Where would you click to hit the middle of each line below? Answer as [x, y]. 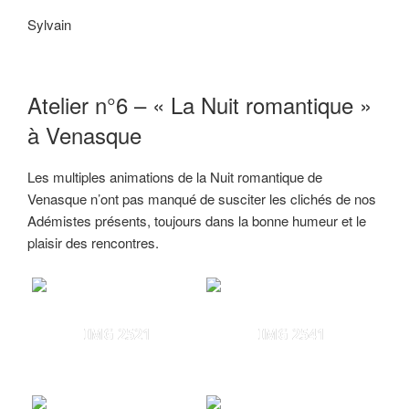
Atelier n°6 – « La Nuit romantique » [199, 104]
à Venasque [84, 134]
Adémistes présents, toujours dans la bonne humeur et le [197, 220]
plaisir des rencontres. [93, 242]
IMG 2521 [117, 335]
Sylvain [49, 25]
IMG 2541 [292, 335]
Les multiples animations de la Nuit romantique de [175, 176]
